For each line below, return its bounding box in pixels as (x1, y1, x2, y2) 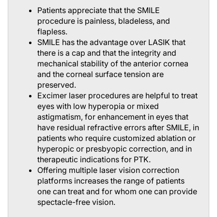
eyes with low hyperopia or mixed (37, 101, 159, 111)
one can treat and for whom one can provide (37, 186, 197, 197)
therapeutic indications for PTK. (37, 155, 151, 165)
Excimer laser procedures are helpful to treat (37, 91, 198, 101)
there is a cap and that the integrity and (37, 48, 176, 58)
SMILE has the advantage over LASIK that (37, 37, 186, 47)
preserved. (37, 80, 76, 90)
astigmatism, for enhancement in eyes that (37, 112, 188, 122)
